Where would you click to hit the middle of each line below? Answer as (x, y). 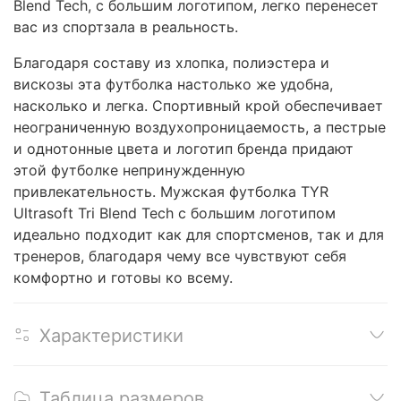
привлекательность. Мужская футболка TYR (171, 191)
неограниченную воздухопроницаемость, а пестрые (200, 127)
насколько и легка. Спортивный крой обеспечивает (198, 105)
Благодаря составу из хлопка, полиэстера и (171, 62)
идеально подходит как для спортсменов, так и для (199, 234)
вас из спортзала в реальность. (126, 26)
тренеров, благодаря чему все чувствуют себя (180, 256)
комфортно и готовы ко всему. (123, 277)
